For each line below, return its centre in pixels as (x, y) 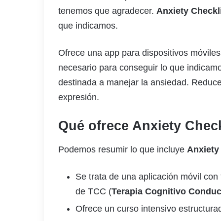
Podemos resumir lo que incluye (123, 149)
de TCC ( (93, 191)
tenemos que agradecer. (107, 11)
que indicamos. (88, 26)
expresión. (79, 97)
